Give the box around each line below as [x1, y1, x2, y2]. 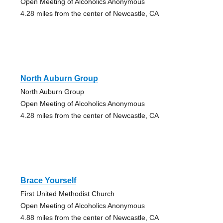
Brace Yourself [20, 176, 76, 185]
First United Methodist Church [20, 189, 114, 198]
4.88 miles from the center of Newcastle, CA [20, 213, 159, 222]
